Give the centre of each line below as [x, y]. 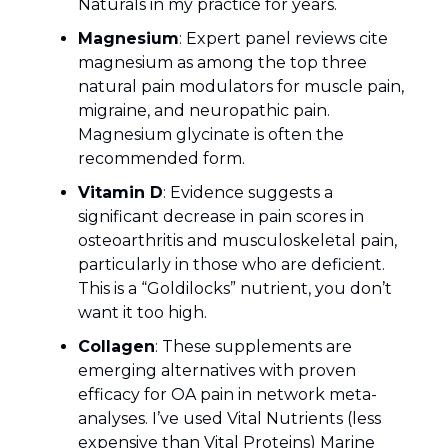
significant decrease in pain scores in [221, 217]
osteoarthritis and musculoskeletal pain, [237, 241]
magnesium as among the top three [222, 63]
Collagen [116, 347]
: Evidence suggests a [248, 193]
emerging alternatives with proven [217, 371]
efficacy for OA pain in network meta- [227, 395]
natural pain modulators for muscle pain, [241, 87]
